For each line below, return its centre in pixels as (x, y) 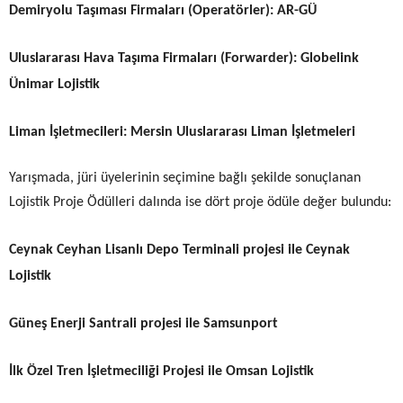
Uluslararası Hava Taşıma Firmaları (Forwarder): (153, 58)
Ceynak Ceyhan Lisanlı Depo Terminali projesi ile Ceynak (179, 250)
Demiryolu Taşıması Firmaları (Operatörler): (143, 11)
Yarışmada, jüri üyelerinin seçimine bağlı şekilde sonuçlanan (185, 178)
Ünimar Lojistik (54, 85)
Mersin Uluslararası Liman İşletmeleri (243, 132)
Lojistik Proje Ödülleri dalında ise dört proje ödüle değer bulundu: (200, 202)
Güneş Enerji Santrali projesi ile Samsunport (143, 324)
